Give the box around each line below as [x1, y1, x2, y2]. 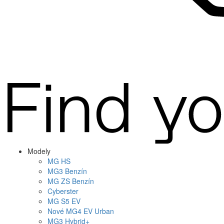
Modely [27, 146, 50, 156]
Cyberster [47, 186, 78, 196]
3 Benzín [59, 166, 87, 176]
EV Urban [81, 206, 114, 216]
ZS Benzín [59, 176, 94, 186]
